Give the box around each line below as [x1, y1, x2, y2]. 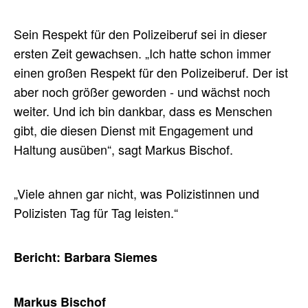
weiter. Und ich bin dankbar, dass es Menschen [14, 101, 272, 120]
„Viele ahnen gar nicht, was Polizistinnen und [14, 184, 259, 202]
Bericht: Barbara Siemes [14, 247, 157, 266]
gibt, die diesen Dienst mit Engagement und [14, 120, 253, 139]
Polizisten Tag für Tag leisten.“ [14, 203, 178, 221]
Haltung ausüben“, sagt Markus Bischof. [14, 140, 236, 158]
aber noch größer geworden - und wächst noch [14, 82, 270, 100]
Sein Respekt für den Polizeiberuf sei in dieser [14, 24, 267, 43]
